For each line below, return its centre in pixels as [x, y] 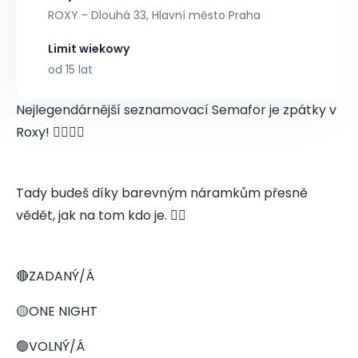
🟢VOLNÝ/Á [50, 346]
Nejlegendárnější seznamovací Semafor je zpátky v [176, 109]
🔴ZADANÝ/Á [55, 276]
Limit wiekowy [89, 48]
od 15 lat [70, 69]
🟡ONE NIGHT [57, 311]
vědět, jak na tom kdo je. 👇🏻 [101, 215]
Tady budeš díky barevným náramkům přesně [162, 193]
